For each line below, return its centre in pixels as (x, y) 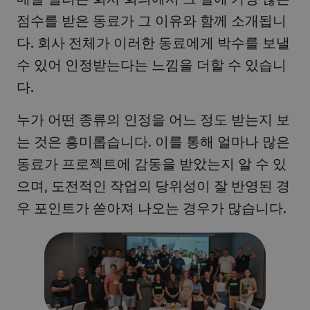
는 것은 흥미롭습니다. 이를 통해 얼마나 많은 (153, 140)
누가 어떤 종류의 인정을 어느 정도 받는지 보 (153, 118)
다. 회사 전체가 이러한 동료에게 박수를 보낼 (153, 42)
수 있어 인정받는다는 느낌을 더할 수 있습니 (152, 64)
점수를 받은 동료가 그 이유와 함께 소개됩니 (152, 20)
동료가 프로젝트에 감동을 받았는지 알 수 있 (152, 163)
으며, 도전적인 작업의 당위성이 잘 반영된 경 (153, 185)
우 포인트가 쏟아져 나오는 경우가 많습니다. (152, 207)
